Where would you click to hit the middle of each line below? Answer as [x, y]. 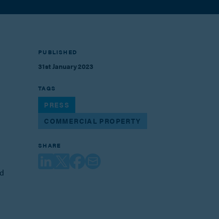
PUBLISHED [58, 52]
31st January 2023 [66, 66]
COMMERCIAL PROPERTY [93, 120]
